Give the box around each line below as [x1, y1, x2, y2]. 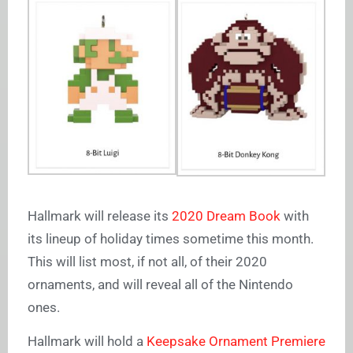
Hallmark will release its [28, 208, 172, 225]
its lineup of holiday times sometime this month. [28, 231, 314, 247]
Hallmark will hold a [28, 333, 147, 350]
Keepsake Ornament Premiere [147, 333, 325, 350]
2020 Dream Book [172, 208, 281, 225]
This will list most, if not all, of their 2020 [28, 254, 267, 270]
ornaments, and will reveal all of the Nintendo [28, 277, 293, 293]
